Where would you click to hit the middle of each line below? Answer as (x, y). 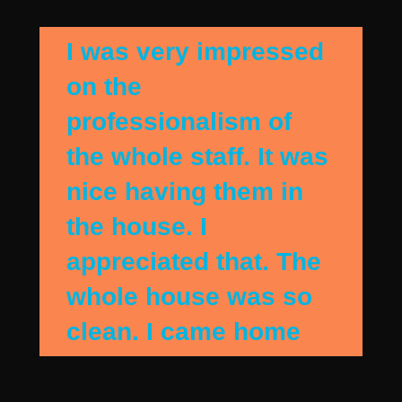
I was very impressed (196, 52)
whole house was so (190, 297)
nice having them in (185, 192)
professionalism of (179, 122)
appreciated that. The (194, 262)
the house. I (137, 227)
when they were (162, 367)
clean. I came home (184, 332)
